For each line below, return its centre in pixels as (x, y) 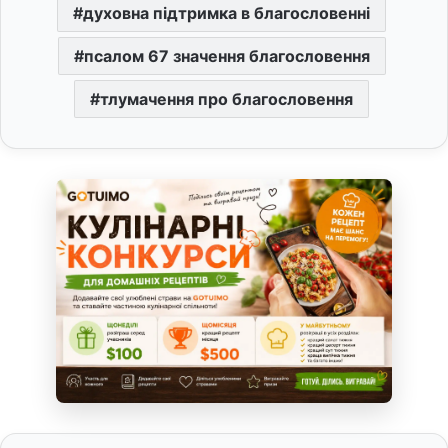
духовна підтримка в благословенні (226, 12)
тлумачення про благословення (226, 98)
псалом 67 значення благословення (226, 55)
